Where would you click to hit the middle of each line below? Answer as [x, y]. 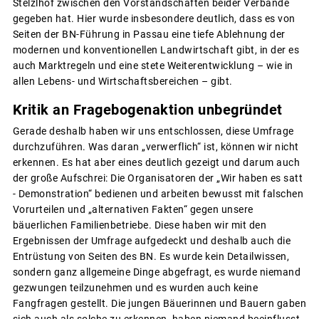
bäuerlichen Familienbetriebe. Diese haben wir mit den [139, 225]
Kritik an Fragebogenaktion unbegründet [147, 110]
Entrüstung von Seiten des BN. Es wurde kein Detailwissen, [151, 257]
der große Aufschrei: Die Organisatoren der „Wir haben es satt [157, 178]
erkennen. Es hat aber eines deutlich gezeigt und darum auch [156, 163]
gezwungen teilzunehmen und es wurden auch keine [135, 288]
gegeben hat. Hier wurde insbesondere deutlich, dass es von [154, 18]
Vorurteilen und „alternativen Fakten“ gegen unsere [133, 210]
